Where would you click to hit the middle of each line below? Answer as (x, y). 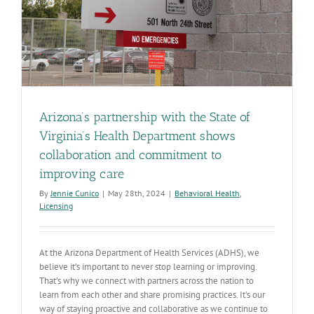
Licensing (56, 206)
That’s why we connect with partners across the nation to (146, 281)
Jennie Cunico (75, 193)
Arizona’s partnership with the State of (145, 117)
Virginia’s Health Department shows (137, 136)
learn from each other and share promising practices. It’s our (152, 295)
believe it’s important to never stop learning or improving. (148, 267)
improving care (83, 174)
